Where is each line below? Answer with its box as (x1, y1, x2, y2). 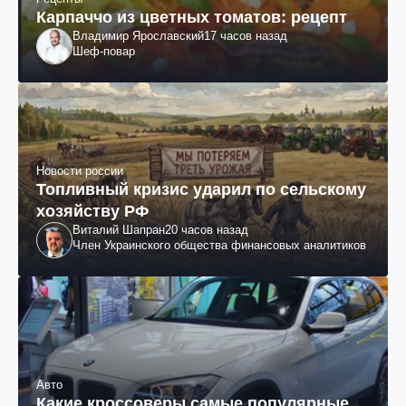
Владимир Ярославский (72, 29, 204, 43)
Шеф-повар (72, 44, 135, 59)
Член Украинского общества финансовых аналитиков (72, 237, 366, 252)
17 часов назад (204, 29, 287, 43)
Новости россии (36, 163, 123, 178)
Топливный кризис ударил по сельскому (36, 179, 366, 198)
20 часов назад (165, 222, 248, 237)
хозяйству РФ (36, 201, 149, 220)
